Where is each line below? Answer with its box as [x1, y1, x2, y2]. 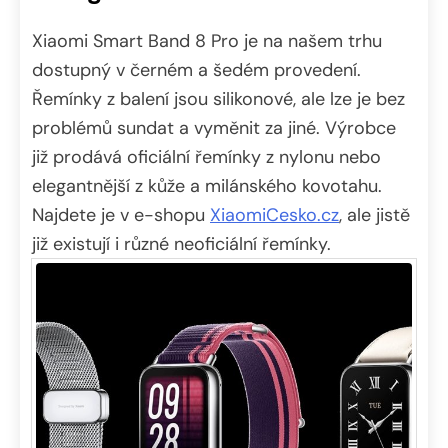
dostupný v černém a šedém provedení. [32, 58, 361, 83]
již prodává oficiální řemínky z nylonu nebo [32, 145, 381, 170]
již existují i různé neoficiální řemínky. [32, 232, 331, 257]
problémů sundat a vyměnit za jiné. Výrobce [32, 116, 396, 141]
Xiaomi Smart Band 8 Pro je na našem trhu [32, 29, 382, 54]
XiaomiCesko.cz [210, 203, 339, 228]
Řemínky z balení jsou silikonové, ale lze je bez [32, 87, 405, 112]
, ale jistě [339, 203, 410, 228]
